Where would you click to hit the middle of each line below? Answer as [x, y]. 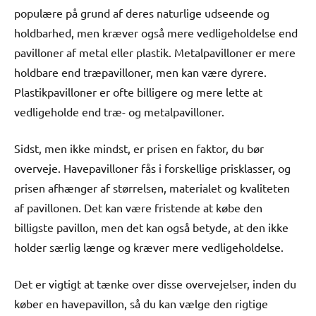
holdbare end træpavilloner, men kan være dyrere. [140, 72]
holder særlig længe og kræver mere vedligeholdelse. [149, 247]
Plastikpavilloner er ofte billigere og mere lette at [138, 91]
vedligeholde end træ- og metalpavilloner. [119, 111]
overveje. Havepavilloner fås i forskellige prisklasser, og [152, 168]
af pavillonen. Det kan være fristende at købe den [138, 207]
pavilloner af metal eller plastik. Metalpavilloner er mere [155, 52]
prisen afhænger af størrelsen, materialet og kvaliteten [152, 187]
